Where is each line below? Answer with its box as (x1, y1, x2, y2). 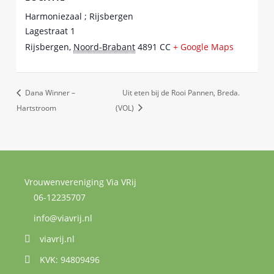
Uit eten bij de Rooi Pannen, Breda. (122, 87, 240, 98)
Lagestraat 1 (25, 24, 76, 37)
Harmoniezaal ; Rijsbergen (25, 10, 134, 22)
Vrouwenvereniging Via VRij (24, 176, 136, 188)
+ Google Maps (173, 40, 234, 53)
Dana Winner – (23, 87, 76, 98)
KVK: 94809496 (40, 253, 100, 265)
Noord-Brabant (73, 40, 136, 53)
